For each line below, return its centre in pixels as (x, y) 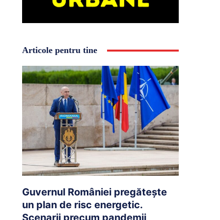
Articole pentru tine (59, 50)
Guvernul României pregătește (94, 192)
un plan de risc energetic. (82, 205)
